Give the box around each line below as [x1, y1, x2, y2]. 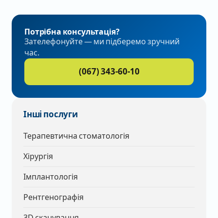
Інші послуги [23, 109, 78, 120]
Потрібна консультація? [24, 26, 120, 37]
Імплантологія [23, 172, 78, 182]
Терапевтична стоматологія [23, 131, 129, 142]
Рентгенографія [23, 192, 84, 203]
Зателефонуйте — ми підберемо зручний [24, 36, 180, 47]
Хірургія [23, 151, 53, 162]
